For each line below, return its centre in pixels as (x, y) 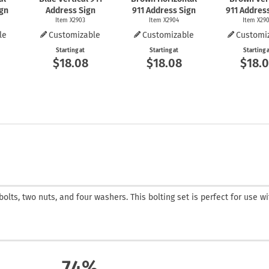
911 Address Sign (164, 11)
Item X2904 (164, 20)
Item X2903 (70, 20)
